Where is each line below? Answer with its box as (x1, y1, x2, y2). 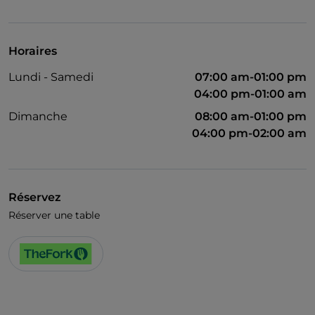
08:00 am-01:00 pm (195, 110, 307, 124)
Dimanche (8, 110, 67, 124)
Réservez (8, 191, 61, 205)
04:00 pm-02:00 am (192, 127, 307, 141)
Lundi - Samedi (8, 70, 94, 84)
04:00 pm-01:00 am (194, 87, 307, 101)
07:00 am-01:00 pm (195, 70, 307, 84)
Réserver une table (8, 209, 100, 222)
